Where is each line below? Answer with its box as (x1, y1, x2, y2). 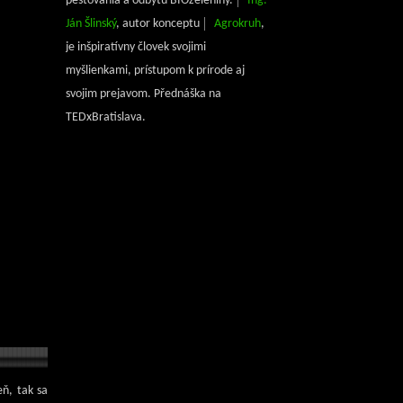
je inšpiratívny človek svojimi (66, 40, 206, 54)
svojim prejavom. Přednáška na (66, 87, 221, 101)
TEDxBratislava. (66, 111, 146, 124)
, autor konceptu (116, 17, 202, 31)
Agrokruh (214, 17, 261, 31)
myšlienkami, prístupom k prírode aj (66, 64, 245, 77)
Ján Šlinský (66, 17, 116, 31)
